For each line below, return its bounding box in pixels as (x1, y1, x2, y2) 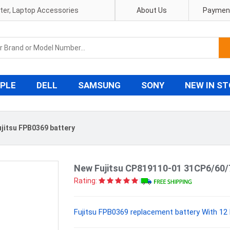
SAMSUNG (78, 80, 121, 90)
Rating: (74, 177, 97, 185)
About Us (137, 6, 167, 14)
